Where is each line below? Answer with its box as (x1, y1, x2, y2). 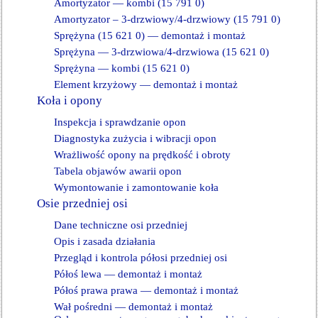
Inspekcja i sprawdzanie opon (54, 116, 186, 128)
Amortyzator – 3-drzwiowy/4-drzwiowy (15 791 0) (54, 13, 280, 25)
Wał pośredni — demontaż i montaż (54, 301, 213, 312)
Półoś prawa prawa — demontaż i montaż (54, 285, 238, 296)
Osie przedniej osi (37, 197, 128, 210)
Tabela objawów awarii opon (54, 165, 182, 177)
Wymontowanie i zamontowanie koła (54, 182, 219, 193)
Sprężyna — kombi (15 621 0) (54, 62, 190, 74)
